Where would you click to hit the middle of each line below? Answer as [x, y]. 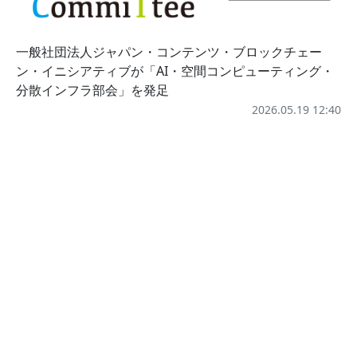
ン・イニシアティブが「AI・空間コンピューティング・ [175, 71]
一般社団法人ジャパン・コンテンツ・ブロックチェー [169, 51]
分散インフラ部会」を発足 [92, 90]
